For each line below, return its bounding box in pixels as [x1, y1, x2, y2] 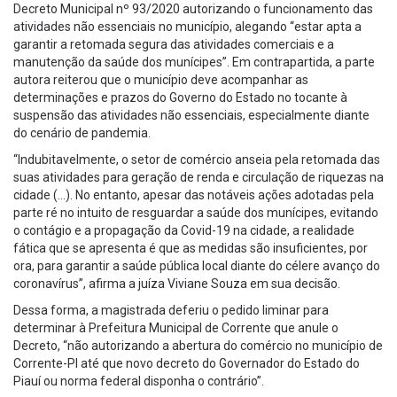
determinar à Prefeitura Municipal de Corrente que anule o [13, 321, 339, 335]
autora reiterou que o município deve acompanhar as [13, 73, 308, 87]
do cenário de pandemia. [13, 126, 151, 140]
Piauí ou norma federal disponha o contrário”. [13, 374, 264, 388]
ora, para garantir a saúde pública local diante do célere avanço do [13, 259, 380, 273]
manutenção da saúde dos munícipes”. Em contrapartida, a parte [13, 55, 375, 69]
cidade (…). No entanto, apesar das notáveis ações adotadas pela [13, 188, 374, 202]
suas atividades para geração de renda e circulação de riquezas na [13, 170, 384, 184]
